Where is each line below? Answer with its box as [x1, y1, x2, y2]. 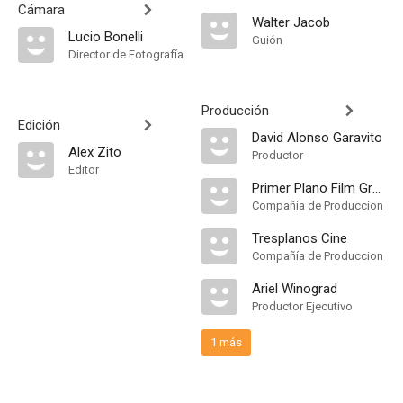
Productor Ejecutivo [252, 300, 353, 313]
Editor [68, 163, 99, 176]
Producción [201, 103, 269, 119]
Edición [18, 117, 60, 133]
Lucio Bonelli [68, 29, 143, 45]
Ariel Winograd [252, 281, 337, 297]
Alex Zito [68, 144, 121, 160]
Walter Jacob [252, 14, 330, 31]
